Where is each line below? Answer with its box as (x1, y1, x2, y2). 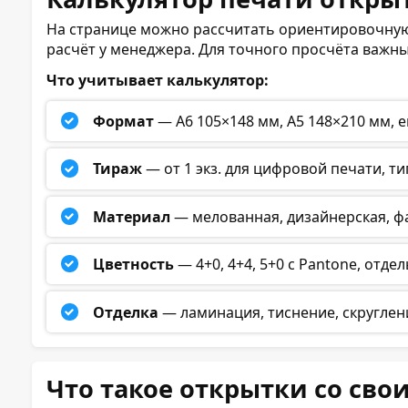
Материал (93, 206, 171, 227)
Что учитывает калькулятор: (46, 69, 269, 90)
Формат (93, 111, 155, 132)
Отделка (93, 301, 159, 322)
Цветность (93, 254, 175, 275)
